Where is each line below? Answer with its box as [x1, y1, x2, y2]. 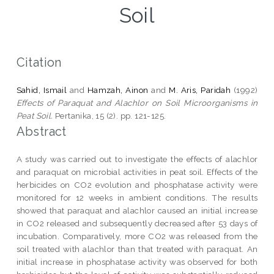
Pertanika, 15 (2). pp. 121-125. [53, 110, 166, 120]
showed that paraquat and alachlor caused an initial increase [16, 205, 258, 215]
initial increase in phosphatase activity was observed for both [16, 256, 258, 267]
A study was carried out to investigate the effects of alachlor [16, 154, 258, 164]
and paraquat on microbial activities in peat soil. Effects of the [16, 166, 258, 177]
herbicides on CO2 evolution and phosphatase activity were [16, 179, 258, 190]
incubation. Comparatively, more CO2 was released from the [16, 231, 258, 241]
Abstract [16, 124, 67, 139]
